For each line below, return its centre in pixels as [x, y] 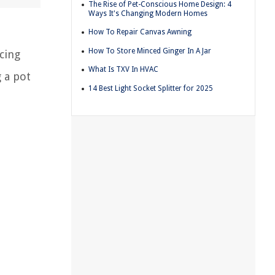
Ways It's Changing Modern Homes [148, 13]
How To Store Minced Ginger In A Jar [150, 51]
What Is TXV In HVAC [123, 70]
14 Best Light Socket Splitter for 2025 [151, 88]
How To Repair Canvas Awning [140, 32]
